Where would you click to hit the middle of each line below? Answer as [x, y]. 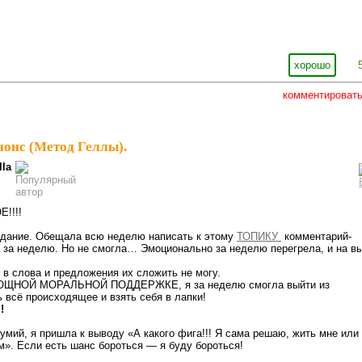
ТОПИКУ [259, 236]
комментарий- [316, 236]
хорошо [312, 65]
